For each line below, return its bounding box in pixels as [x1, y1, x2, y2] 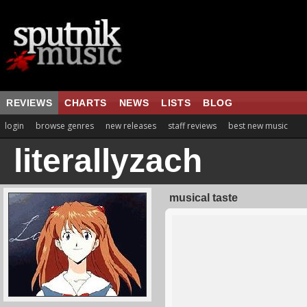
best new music [228, 120, 288, 132]
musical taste [169, 192, 238, 204]
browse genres [36, 120, 94, 132]
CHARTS [64, 97, 107, 108]
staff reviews [168, 120, 217, 132]
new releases [106, 120, 156, 132]
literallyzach [14, 143, 202, 179]
